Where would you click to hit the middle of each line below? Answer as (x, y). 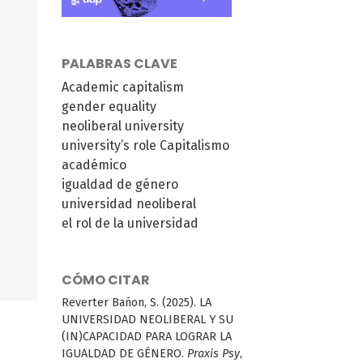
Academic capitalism (123, 87)
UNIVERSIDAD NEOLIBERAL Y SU (147, 319)
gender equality (109, 106)
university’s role (109, 145)
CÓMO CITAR (106, 280)
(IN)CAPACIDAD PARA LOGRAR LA (147, 336)
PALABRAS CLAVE (120, 63)
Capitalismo (194, 145)
